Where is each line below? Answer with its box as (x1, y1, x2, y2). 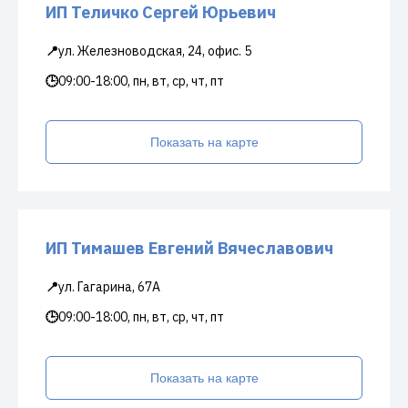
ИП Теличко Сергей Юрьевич (46, 2, 276, 23)
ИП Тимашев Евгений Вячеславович (46, 238, 333, 259)
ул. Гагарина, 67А (58, 279, 160, 295)
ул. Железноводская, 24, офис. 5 (58, 43, 251, 59)
